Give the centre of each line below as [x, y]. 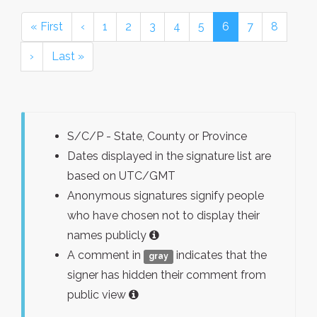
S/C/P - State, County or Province [157, 136]
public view [98, 295]
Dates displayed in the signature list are [169, 156]
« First [47, 27]
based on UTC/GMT [121, 176]
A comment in [105, 255]
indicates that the [220, 255]
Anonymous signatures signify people [166, 196]
